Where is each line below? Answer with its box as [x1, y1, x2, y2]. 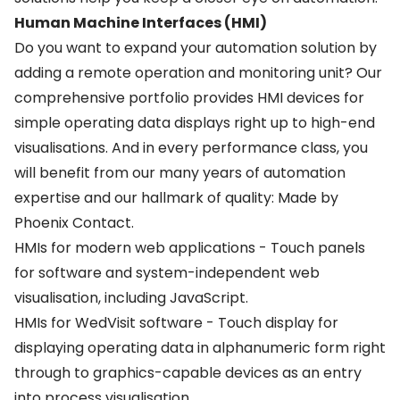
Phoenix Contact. [14, 212, 134, 233]
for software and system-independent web [14, 262, 320, 283]
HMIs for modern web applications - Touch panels [14, 237, 365, 258]
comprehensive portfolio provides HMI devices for [14, 87, 364, 108]
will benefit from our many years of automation [14, 162, 346, 183]
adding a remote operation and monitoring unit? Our [14, 62, 382, 83]
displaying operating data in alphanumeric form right [14, 337, 386, 358]
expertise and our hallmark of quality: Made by [14, 187, 338, 208]
